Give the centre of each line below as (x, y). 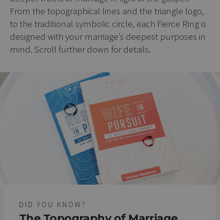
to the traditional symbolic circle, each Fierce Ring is (108, 23)
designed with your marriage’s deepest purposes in (108, 36)
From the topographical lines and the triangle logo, (107, 11)
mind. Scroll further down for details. (80, 49)
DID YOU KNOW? (53, 204)
